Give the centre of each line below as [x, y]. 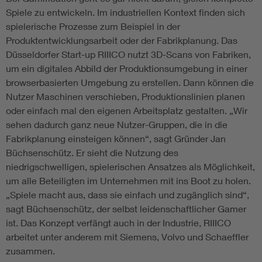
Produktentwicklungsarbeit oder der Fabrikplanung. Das [122, 40]
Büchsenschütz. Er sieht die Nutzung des [92, 153]
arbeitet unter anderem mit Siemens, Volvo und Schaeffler [127, 237]
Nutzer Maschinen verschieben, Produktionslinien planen [125, 96]
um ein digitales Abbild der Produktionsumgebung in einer [127, 68]
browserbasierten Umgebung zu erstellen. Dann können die [130, 82]
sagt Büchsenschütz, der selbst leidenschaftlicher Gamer [126, 209]
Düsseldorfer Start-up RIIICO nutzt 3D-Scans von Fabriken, [128, 54]
